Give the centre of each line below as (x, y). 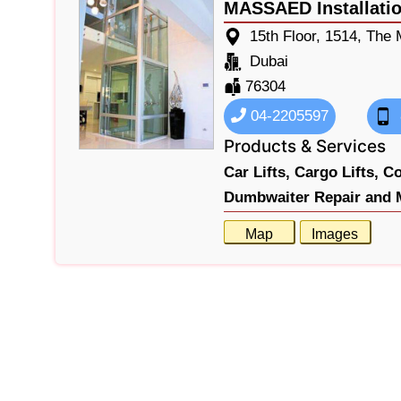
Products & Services (304, 146)
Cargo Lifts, (336, 172)
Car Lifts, (256, 172)
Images (335, 234)
